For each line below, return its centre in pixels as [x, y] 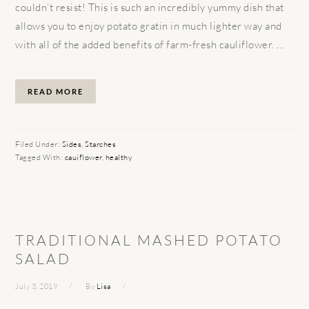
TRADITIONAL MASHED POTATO [149, 240]
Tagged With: [40, 158]
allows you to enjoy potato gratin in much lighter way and [149, 26]
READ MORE [56, 92]
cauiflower [83, 158]
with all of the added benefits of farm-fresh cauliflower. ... [150, 45]
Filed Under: [39, 144]
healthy [119, 158]
